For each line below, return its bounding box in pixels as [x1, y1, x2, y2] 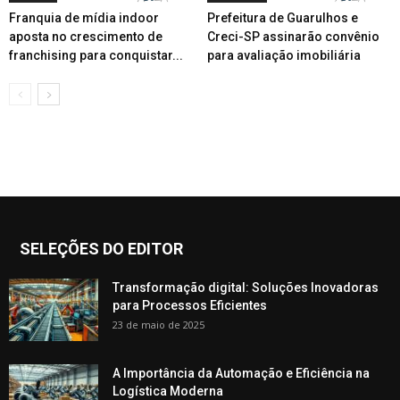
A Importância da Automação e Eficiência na [112, 365, 370, 380]
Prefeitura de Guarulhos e [206, 10, 358, 25]
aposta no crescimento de [9, 29, 162, 44]
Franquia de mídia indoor [9, 10, 159, 25]
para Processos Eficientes [112, 297, 267, 312]
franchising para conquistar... [9, 47, 183, 62]
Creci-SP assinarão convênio [206, 29, 379, 44]
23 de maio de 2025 [112, 317, 204, 331]
